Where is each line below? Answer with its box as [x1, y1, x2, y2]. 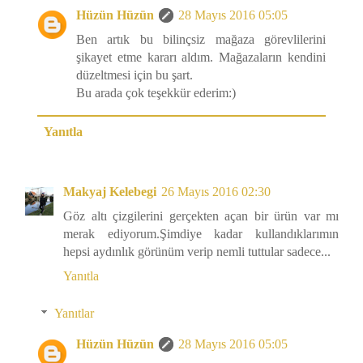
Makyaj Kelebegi [63, 185, 156, 199]
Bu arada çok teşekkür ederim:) [76, 86, 236, 100]
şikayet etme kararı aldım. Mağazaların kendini [76, 50, 326, 65]
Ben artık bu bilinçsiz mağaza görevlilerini [76, 32, 326, 47]
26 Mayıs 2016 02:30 [161, 185, 271, 199]
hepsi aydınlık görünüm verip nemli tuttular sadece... [63, 245, 331, 259]
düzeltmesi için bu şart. [76, 68, 193, 83]
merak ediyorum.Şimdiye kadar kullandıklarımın [63, 227, 339, 241]
